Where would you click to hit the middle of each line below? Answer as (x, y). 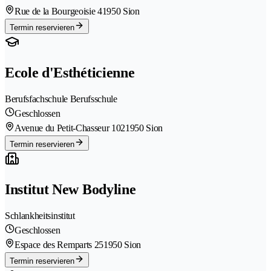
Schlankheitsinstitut (40, 216)
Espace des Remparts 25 (59, 245)
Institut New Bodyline (70, 190)
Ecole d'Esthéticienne (70, 73)
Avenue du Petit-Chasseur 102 (70, 128)
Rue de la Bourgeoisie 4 (58, 11)
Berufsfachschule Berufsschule (61, 99)
